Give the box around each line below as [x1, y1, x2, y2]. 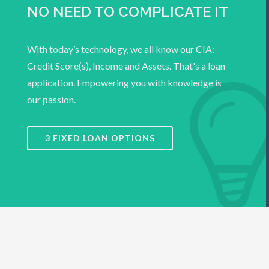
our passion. [27, 94, 76, 105]
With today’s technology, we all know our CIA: [27, 43, 214, 55]
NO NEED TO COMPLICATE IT [27, 3, 228, 20]
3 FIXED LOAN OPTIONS [45, 133, 155, 143]
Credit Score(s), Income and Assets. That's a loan [27, 60, 225, 71]
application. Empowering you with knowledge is [27, 77, 222, 88]
